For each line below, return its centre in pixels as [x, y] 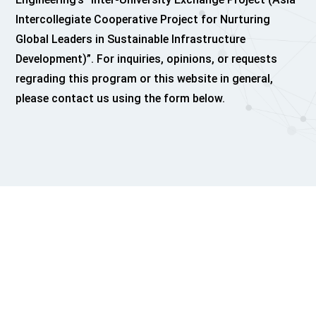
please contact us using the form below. [121, 98]
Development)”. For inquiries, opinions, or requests [147, 59]
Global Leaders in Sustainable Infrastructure [131, 39]
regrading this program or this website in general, [145, 79]
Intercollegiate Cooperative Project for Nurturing [143, 19]
